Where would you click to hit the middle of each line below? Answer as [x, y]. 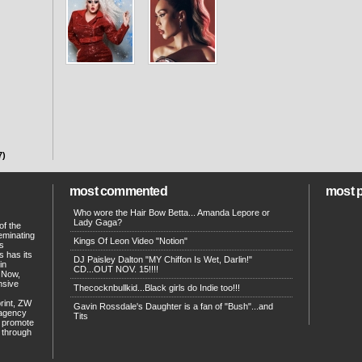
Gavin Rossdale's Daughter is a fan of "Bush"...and [173, 306]
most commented [118, 191]
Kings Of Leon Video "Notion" [130, 241]
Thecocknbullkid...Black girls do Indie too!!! [157, 288]
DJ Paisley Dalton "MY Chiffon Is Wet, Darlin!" [163, 259]
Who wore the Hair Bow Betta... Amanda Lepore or [172, 213]
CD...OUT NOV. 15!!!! [116, 269]
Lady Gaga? [98, 222]
